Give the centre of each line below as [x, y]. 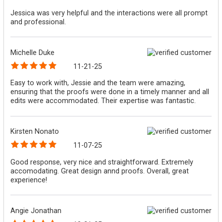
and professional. [38, 22]
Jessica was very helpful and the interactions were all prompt [109, 13]
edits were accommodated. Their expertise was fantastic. [103, 101]
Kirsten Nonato [35, 132]
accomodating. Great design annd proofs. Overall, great [100, 171]
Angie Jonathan [36, 210]
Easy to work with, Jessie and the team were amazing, [98, 83]
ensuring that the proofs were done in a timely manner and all [110, 92]
